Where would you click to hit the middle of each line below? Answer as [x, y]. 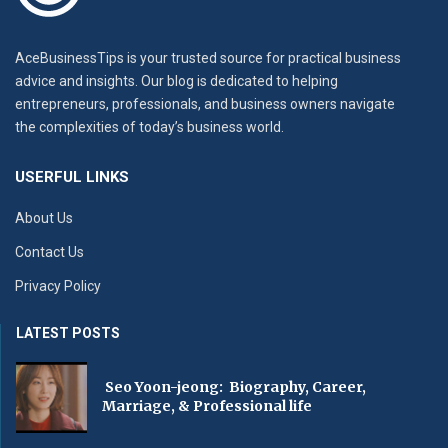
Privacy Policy [58, 285]
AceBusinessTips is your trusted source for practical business [208, 57]
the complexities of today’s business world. [149, 126]
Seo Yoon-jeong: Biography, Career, [233, 387]
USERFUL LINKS [72, 176]
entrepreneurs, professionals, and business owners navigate [205, 103]
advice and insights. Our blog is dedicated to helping [176, 80]
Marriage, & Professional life [206, 406]
